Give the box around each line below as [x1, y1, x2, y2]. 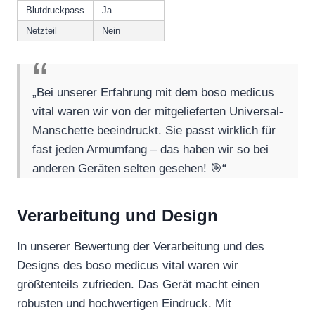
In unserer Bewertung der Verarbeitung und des [17, 239, 264, 253]
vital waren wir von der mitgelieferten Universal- [32, 104, 284, 118]
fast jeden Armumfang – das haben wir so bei [32, 142, 269, 156]
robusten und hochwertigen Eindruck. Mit [17, 296, 231, 310]
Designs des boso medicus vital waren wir [17, 258, 238, 272]
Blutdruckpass [26, 4, 84, 15]
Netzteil [26, 25, 57, 36]
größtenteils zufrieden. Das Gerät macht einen [17, 277, 259, 291]
